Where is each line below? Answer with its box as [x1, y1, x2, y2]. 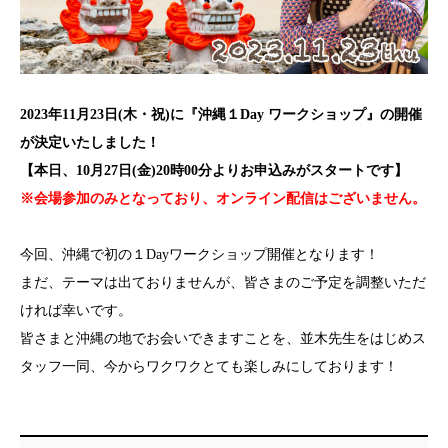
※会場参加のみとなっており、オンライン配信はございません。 [20, 190, 426, 206]
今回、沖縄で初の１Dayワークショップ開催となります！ [20, 246, 379, 262]
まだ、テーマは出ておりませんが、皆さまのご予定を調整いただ [20, 274, 426, 290]
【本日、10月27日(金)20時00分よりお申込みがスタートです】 [20, 162, 408, 178]
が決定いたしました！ [20, 134, 160, 150]
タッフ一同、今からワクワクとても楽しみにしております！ [20, 358, 398, 374]
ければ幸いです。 [20, 302, 132, 318]
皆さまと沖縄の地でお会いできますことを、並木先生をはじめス [20, 330, 426, 346]
